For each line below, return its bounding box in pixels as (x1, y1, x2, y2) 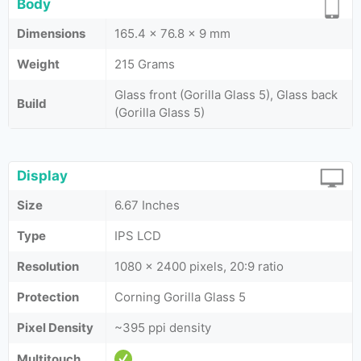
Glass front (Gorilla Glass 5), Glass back (114, 87, 338, 102)
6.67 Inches (114, 197, 180, 213)
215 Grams (114, 56, 175, 72)
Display (17, 168, 68, 184)
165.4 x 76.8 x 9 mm (114, 26, 230, 41)
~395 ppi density (114, 320, 211, 335)
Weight (17, 56, 60, 72)
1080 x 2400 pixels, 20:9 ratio (114, 259, 284, 274)
